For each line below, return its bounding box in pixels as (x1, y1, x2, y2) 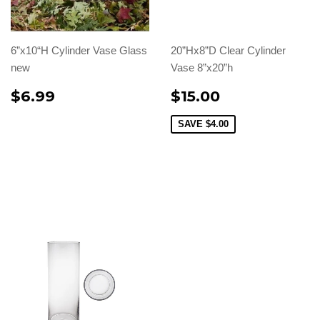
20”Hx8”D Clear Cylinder (171, 44, 286, 56)
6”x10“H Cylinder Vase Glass (11, 44, 147, 56)
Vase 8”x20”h (171, 61, 233, 74)
